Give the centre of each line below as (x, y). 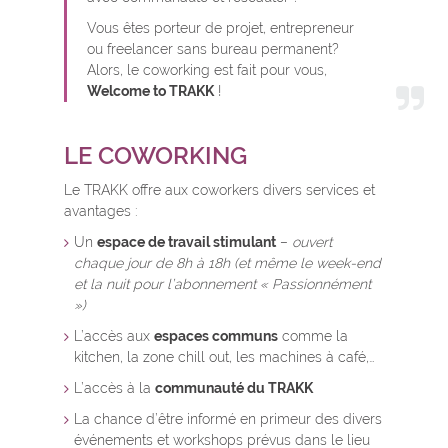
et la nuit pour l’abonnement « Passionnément (222, 284)
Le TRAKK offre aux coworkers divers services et (219, 190)
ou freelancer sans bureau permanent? (213, 49)
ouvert (312, 242)
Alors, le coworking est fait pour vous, (207, 70)
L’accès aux (114, 336)
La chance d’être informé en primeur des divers (228, 419)
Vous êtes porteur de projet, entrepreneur (220, 28)
